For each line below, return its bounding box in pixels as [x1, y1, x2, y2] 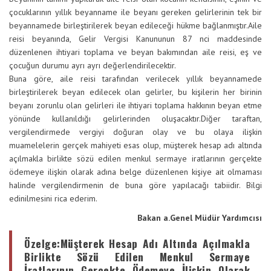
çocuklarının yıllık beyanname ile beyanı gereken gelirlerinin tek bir [9, 7, 262, 18]
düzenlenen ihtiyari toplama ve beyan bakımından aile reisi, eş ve [9, 47, 262, 57]
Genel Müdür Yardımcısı [170, 212, 262, 223]
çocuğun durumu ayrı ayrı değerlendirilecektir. [9, 60, 176, 71]
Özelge [24, 235, 57, 251]
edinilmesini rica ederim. [9, 193, 97, 204]
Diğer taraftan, [200, 113, 262, 124]
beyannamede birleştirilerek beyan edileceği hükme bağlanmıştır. [9, 20, 248, 31]
